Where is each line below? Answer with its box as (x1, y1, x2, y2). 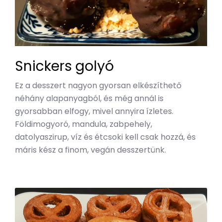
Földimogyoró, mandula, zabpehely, (15, 118, 152, 130)
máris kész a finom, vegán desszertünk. (15, 144, 166, 156)
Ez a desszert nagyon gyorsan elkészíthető (15, 79, 181, 91)
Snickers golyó (15, 56, 114, 76)
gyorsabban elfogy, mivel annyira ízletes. (15, 105, 173, 117)
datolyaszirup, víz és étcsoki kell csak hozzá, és (15, 131, 196, 143)
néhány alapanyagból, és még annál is (15, 92, 164, 104)
